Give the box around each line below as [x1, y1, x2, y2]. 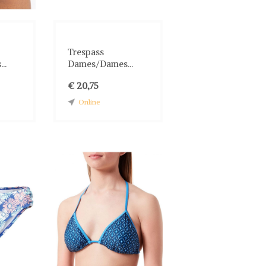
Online [78, 97, 101, 106]
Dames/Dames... [68, 58, 134, 69]
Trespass [68, 46, 104, 58]
